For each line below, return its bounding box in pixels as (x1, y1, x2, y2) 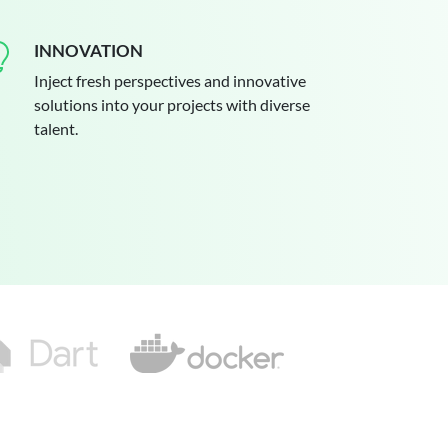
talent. (34, 119, 78, 138)
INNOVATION (34, 40, 143, 61)
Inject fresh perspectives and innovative (34, 71, 306, 90)
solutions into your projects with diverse (34, 95, 310, 114)
